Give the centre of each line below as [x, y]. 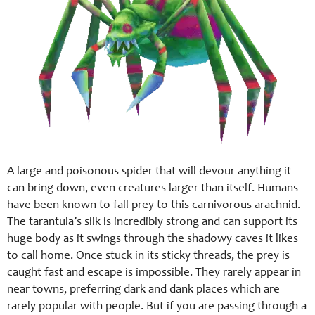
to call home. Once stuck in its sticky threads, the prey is [148, 256]
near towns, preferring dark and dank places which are [143, 290]
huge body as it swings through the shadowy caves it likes [153, 239]
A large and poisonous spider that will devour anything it [149, 172]
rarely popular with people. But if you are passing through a [157, 307]
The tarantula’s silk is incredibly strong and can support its [152, 223]
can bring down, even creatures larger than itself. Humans [153, 189]
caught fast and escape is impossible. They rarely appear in [154, 273]
